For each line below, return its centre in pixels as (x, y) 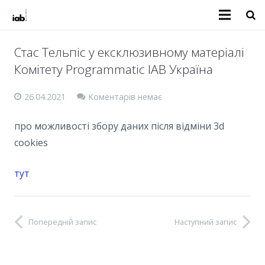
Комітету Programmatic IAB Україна (114, 69)
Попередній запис (62, 222)
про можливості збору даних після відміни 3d (119, 126)
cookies (31, 142)
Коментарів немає (125, 97)
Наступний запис (206, 222)
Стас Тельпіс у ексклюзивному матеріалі (129, 52)
